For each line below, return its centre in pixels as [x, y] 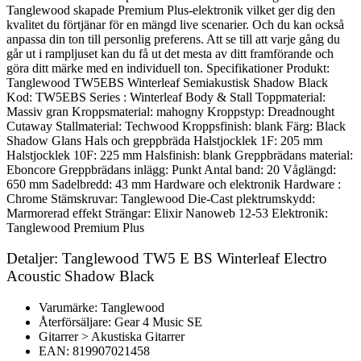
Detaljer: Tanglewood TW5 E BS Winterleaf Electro [167, 259]
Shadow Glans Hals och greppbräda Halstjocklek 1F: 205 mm [164, 140]
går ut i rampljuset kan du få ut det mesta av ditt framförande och [170, 53]
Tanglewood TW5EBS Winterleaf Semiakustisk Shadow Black [167, 82]
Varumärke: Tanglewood [102, 307]
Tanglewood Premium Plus [75, 227]
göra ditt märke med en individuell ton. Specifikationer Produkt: [168, 68]
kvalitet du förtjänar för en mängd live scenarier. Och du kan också [175, 24]
